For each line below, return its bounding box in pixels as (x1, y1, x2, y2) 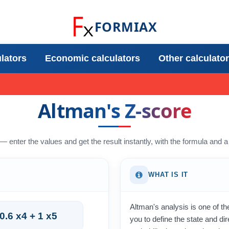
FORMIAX (94, 17, 157, 35)
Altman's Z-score (38, 97, 191, 124)
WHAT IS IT (148, 171, 189, 178)
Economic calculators (45, 53, 140, 63)
